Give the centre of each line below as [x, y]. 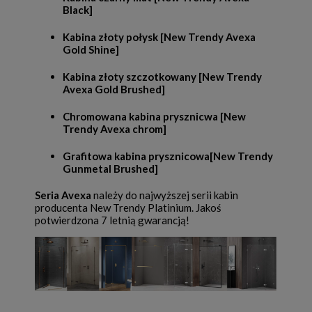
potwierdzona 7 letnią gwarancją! [112, 220]
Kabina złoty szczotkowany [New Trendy [162, 77]
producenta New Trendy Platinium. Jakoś [128, 207]
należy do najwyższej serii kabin [165, 195]
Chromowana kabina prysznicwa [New [154, 117]
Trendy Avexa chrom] [115, 129]
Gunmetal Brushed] [110, 169]
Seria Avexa [63, 195]
